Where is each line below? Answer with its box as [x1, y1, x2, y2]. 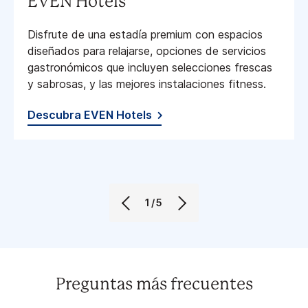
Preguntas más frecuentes [55, 277, 253, 294]
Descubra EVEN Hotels [27, 108, 152, 122]
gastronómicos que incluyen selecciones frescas [27, 60, 272, 75]
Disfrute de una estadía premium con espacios [27, 27, 263, 42]
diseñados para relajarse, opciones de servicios [27, 44, 266, 58]
